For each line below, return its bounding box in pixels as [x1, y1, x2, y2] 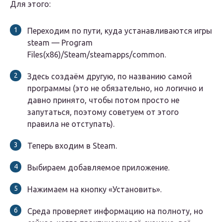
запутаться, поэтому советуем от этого [27, 108, 179, 117]
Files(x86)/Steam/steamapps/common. [27, 50, 166, 59]
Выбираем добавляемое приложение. [27, 163, 169, 172]
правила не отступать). [27, 119, 114, 129]
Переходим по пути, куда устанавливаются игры [27, 26, 212, 36]
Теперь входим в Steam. [27, 141, 117, 151]
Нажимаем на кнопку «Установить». [27, 185, 162, 194]
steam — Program [27, 38, 93, 48]
